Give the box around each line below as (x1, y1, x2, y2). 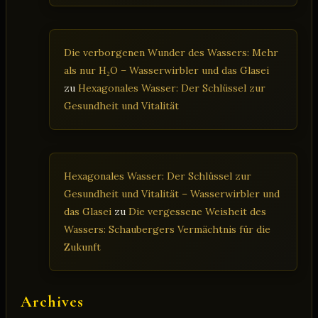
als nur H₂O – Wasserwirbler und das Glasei (64, 63, 269, 77)
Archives (21, 292, 84, 311)
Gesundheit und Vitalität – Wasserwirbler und (64, 187, 280, 200)
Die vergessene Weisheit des (128, 204, 266, 218)
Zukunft (64, 240, 101, 253)
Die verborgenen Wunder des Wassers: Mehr (64, 45, 278, 59)
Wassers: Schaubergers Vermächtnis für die (64, 222, 270, 236)
